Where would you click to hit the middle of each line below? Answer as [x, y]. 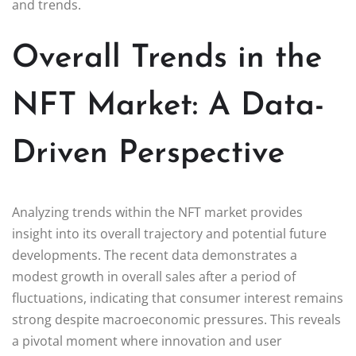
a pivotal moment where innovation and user [147, 341]
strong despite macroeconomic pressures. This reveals [176, 319]
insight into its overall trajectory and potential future [169, 233]
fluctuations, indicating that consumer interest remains [178, 298]
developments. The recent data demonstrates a [155, 255]
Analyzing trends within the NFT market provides [157, 212]
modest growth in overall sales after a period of [154, 276]
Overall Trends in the [167, 58]
